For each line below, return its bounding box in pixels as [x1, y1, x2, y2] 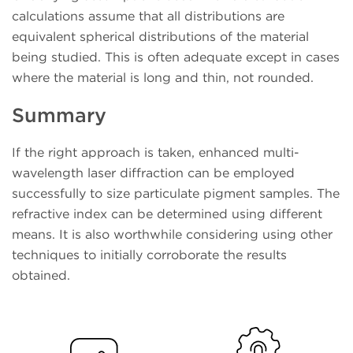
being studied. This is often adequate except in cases [12, 50, 340, 65]
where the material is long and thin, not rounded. [12, 70, 314, 86]
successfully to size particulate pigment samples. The [12, 185, 340, 201]
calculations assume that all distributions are [12, 9, 284, 24]
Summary [12, 102, 106, 127]
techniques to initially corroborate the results [12, 247, 287, 262]
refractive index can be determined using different [12, 206, 322, 221]
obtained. [12, 267, 70, 283]
